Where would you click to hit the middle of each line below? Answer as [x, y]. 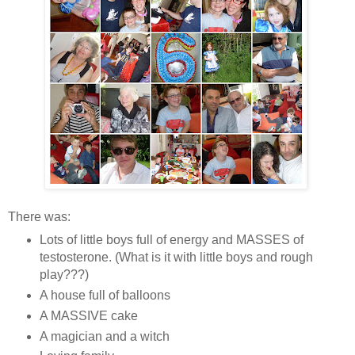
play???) [64, 274]
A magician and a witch [104, 336]
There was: [39, 216]
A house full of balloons [105, 295]
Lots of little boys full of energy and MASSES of [171, 239]
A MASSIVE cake [88, 315]
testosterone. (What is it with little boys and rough [176, 257]
